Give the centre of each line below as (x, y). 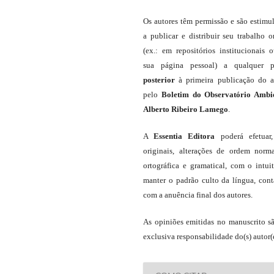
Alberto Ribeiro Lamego (186, 109)
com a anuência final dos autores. (198, 194)
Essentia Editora (184, 136)
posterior (159, 80)
